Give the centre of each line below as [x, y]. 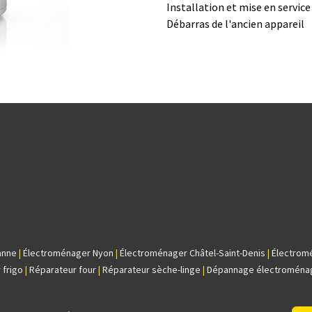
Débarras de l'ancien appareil [235, 24]
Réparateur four [63, 270]
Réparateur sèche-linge [151, 270]
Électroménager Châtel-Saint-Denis [193, 253]
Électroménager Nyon [68, 253]
